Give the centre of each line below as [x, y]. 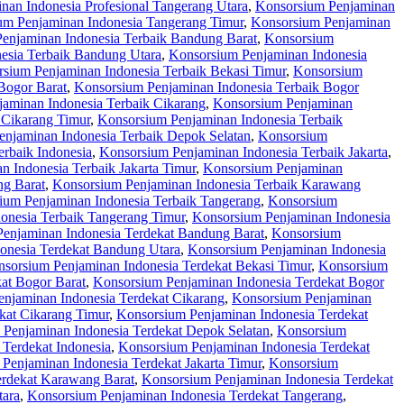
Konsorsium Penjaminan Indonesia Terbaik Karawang [207, 185]
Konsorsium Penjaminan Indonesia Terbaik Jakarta [243, 152]
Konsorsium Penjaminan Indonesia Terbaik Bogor [216, 87]
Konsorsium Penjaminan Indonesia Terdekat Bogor [239, 282]
